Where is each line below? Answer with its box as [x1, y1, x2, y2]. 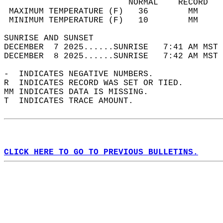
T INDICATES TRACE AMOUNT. [4, 97, 143, 106]
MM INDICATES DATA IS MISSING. [4, 88, 158, 97]
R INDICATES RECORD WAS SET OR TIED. [4, 79, 193, 88]
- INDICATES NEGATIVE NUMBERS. [4, 70, 163, 79]
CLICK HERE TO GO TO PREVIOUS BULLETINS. [4, 148, 198, 157]
